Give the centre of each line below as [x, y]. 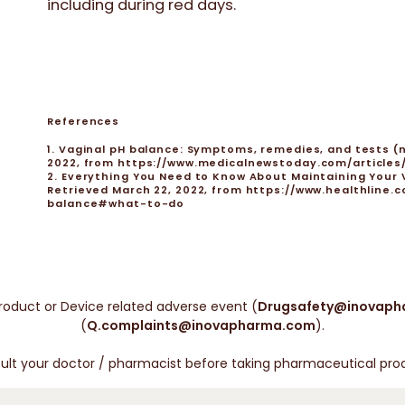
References [84, 121]
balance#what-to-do [116, 203]
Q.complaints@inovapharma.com [201, 325]
